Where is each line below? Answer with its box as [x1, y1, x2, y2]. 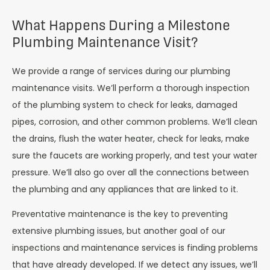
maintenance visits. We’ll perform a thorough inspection [12, 82, 250, 95]
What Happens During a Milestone [12, 17, 230, 34]
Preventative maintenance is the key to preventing [12, 208, 228, 221]
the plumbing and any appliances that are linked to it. [12, 183, 238, 196]
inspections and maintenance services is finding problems [12, 242, 258, 254]
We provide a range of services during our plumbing [12, 65, 230, 78]
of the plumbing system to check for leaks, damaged [12, 99, 237, 111]
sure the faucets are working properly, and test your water [12, 149, 257, 162]
